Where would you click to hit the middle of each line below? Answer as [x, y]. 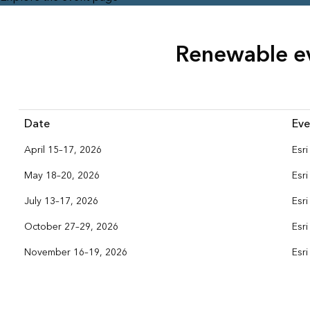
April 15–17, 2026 [63, 150]
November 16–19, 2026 [75, 253]
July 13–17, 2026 [61, 201]
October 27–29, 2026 [71, 227]
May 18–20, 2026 [62, 176]
